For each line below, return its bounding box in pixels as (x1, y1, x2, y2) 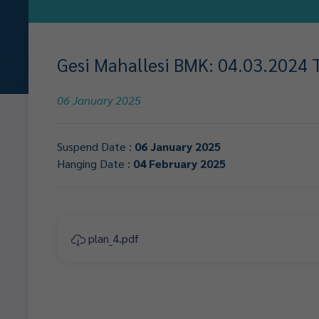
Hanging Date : (57, 156, 133, 171)
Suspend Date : (57, 139, 135, 154)
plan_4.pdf (85, 231, 139, 246)
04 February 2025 (133, 156, 226, 171)
